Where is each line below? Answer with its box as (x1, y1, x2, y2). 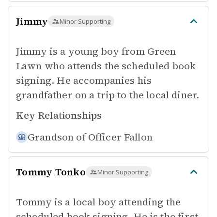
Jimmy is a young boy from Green (16, 45, 176, 58)
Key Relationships (16, 108, 102, 122)
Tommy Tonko (16, 165, 86, 179)
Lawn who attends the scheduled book (16, 59, 196, 73)
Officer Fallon (88, 130, 153, 144)
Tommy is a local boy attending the (16, 195, 181, 209)
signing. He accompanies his (16, 74, 152, 87)
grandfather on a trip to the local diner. (16, 88, 200, 102)
